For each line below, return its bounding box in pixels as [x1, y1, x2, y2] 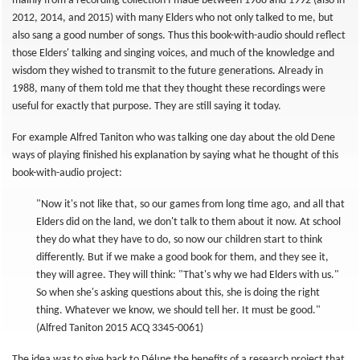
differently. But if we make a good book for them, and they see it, [36, 252, 329, 264]
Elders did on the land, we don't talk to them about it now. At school [36, 216, 341, 228]
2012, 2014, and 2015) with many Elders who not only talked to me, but [12, 12, 333, 24]
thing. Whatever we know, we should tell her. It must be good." [36, 305, 321, 317]
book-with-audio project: [12, 167, 122, 179]
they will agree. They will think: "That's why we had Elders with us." [36, 269, 339, 281]
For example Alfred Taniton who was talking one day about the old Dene [12, 132, 335, 144]
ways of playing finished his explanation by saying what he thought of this [12, 149, 338, 162]
